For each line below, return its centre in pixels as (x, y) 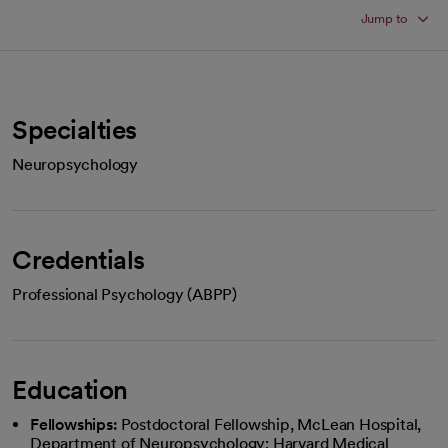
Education (70, 389)
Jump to (384, 18)
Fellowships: (74, 424)
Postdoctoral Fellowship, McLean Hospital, (271, 424)
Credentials (78, 259)
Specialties (74, 129)
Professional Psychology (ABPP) (124, 294)
